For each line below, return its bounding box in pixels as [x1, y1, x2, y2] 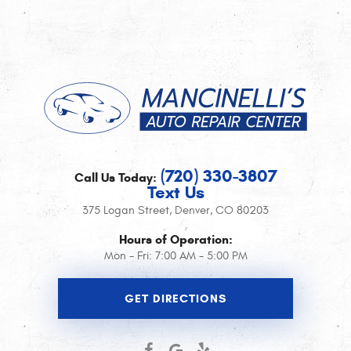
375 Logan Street [82, 203, 169, 217]
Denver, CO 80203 [175, 203, 269, 217]
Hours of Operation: [118, 231, 233, 247]
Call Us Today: [74, 169, 157, 185]
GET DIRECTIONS [125, 291, 226, 306]
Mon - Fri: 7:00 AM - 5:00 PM [103, 248, 248, 262]
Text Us [147, 181, 204, 203]
